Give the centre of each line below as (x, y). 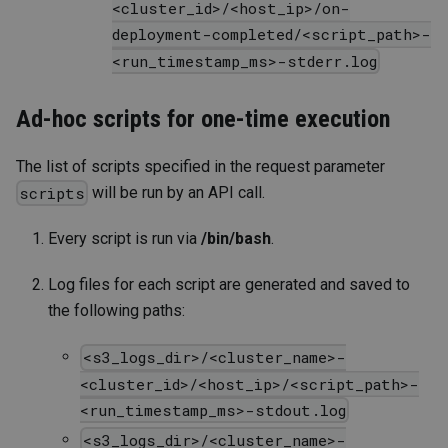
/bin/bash (236, 239)
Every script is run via (124, 239)
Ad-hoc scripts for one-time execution (203, 118)
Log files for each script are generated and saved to (229, 285)
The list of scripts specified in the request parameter (200, 166)
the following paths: (116, 311)
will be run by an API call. (177, 192)
